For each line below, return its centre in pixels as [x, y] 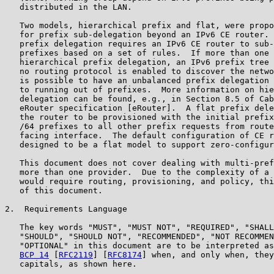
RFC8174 [125, 254]
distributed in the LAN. [68, 7]
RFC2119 [76, 254]
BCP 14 [34, 254]
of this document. [54, 190]
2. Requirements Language [66, 209]
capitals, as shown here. [71, 264]
